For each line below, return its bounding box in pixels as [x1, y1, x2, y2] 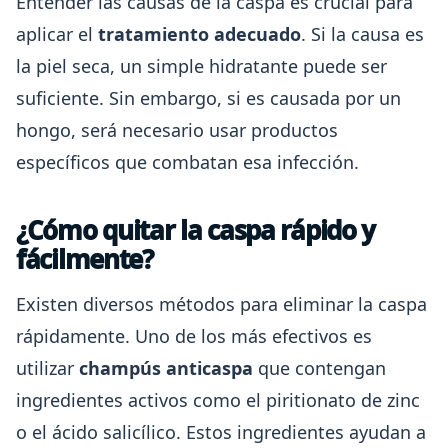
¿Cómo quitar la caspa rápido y [16, 212, 376, 248]
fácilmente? [16, 241, 153, 277]
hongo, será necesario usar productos [16, 118, 338, 142]
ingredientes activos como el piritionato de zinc [16, 388, 420, 412]
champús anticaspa [79, 356, 253, 380]
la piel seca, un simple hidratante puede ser [16, 54, 387, 78]
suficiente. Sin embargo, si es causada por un [16, 86, 401, 110]
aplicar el [16, 22, 98, 46]
